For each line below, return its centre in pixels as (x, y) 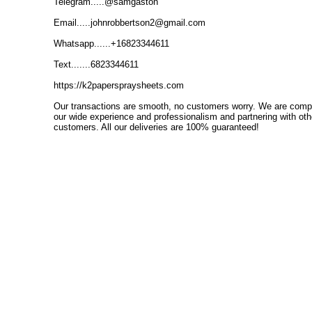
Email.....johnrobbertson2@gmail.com (130, 22)
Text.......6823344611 (96, 64)
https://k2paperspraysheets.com (119, 85)
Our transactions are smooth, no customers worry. (156, 106)
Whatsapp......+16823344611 (111, 43)
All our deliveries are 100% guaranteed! (180, 127)
